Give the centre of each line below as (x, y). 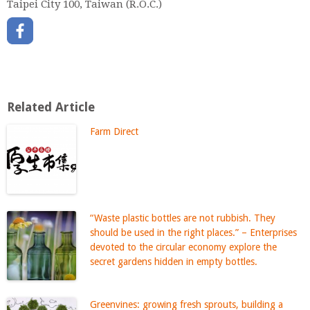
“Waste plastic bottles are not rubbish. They (183, 218)
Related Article (51, 107)
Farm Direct (114, 131)
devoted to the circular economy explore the (183, 247)
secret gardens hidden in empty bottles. (174, 261)
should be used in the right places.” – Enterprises (193, 232)
